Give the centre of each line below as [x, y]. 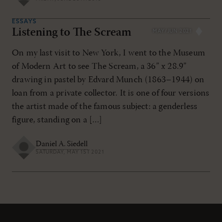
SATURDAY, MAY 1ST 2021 [70, 153]
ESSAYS [24, 22]
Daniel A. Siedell [62, 144]
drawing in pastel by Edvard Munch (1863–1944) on [108, 80]
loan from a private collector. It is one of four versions [111, 93]
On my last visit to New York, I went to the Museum [109, 53]
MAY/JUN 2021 [172, 31]
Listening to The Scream [72, 32]
